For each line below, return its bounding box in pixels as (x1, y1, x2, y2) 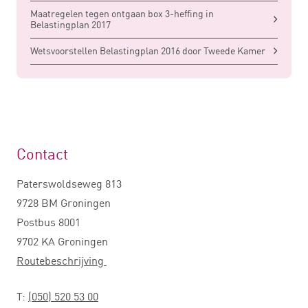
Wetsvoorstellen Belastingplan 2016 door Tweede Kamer (30, 45, 265, 57)
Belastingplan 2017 (30, 19, 111, 31)
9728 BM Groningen (16, 196, 111, 210)
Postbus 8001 (16, 215, 80, 230)
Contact (16, 144, 68, 164)
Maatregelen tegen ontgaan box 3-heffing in (30, 8, 214, 20)
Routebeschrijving (16, 254, 107, 268)
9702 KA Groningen (16, 234, 108, 249)
